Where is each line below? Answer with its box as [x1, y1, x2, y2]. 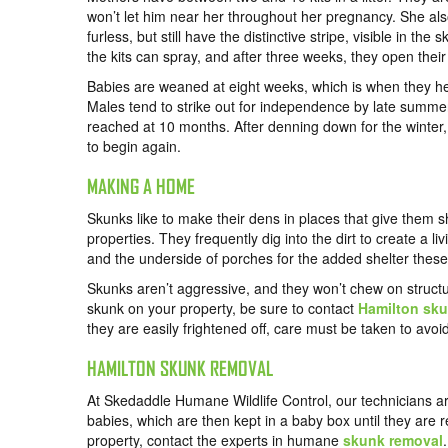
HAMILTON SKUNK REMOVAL [87, 357, 273, 381]
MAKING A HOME [87, 175, 195, 199]
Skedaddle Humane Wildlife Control [104, 390, 328, 411]
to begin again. [87, 136, 181, 157]
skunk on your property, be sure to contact [87, 298, 358, 319]
